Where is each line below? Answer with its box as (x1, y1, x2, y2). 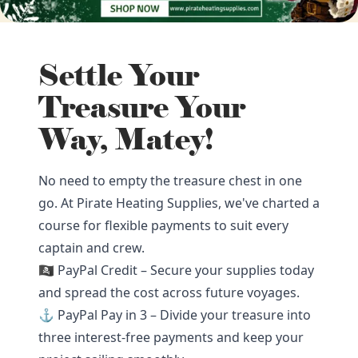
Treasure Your (38, 89, 245, 127)
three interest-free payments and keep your (38, 328, 304, 346)
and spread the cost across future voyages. (38, 284, 300, 301)
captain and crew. (38, 239, 145, 257)
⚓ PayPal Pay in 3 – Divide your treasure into (38, 306, 311, 324)
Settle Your (38, 58, 199, 95)
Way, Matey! (38, 121, 214, 159)
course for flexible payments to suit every (38, 217, 288, 234)
